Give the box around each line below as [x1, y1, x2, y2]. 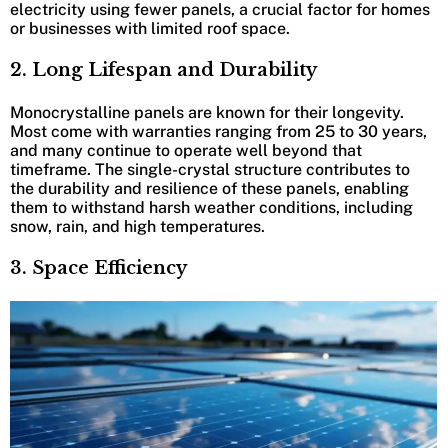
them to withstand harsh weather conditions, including [10, 198, 413, 218]
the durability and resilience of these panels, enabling [10, 179, 409, 199]
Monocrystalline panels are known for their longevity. [10, 103, 404, 123]
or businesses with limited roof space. [10, 19, 290, 39]
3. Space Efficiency [10, 257, 187, 280]
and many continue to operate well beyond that [10, 141, 362, 161]
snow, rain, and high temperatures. [10, 217, 265, 237]
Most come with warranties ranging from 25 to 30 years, [10, 122, 427, 142]
